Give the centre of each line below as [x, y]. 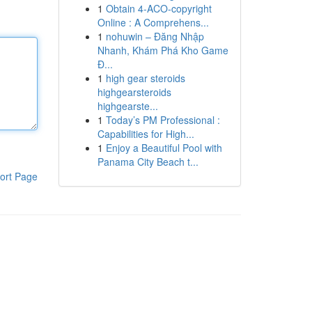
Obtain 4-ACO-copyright [158, 8]
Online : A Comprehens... [153, 22]
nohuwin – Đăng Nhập [155, 36]
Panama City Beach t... [148, 162]
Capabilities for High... [146, 134]
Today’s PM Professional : [163, 120]
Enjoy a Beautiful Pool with [164, 148]
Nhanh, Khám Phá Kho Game [163, 50]
